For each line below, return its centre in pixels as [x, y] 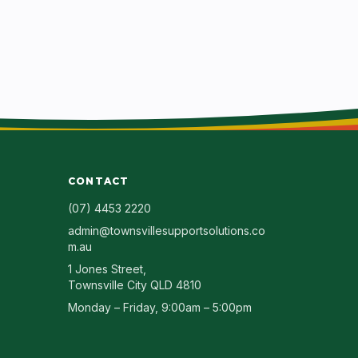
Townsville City [107, 285]
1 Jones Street [105, 269]
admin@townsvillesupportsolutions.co [167, 231]
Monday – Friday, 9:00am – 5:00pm [160, 307]
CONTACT [99, 181]
